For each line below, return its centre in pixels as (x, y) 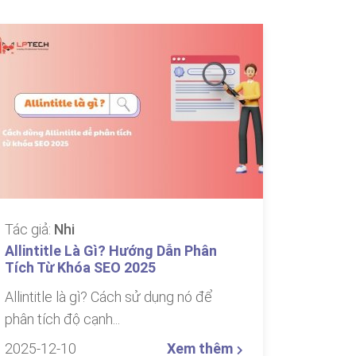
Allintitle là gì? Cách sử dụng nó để (108, 297)
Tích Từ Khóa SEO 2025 (80, 267)
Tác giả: (29, 229)
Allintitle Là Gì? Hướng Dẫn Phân (111, 251)
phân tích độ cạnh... (62, 319)
